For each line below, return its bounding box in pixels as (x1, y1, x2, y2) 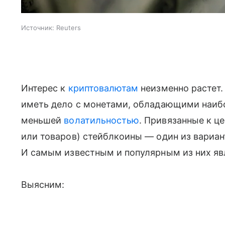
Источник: (21, 24, 54, 32)
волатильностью (64, 115, 140, 126)
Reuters (56, 24, 81, 32)
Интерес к (21, 83, 68, 93)
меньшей (21, 115, 64, 126)
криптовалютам (68, 83, 139, 93)
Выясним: (21, 179, 65, 190)
